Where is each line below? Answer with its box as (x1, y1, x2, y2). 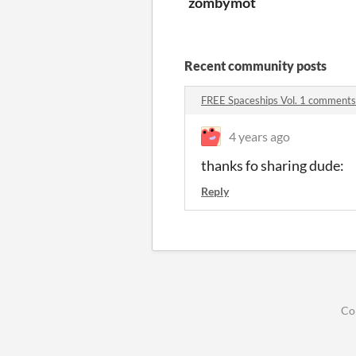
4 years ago (229, 128, 290, 144)
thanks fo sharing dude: (201, 156, 344, 174)
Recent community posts (184, 57, 327, 73)
